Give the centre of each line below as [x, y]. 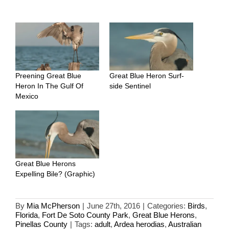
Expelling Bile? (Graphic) [55, 174]
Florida [27, 215]
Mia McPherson [53, 205]
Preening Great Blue [48, 76]
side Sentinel [130, 86]
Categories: [167, 205]
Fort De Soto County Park [85, 215]
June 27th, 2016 [113, 205]
